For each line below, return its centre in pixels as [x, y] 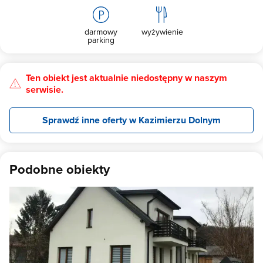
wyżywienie [162, 32]
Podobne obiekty [60, 169]
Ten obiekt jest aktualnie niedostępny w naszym [127, 78]
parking [101, 40]
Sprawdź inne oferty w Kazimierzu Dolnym [131, 120]
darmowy [101, 32]
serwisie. [45, 90]
